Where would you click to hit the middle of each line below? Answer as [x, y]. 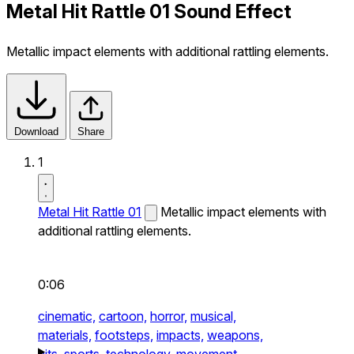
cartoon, [123, 316]
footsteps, [124, 335]
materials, [65, 335]
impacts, [180, 335]
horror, [169, 316]
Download [36, 131]
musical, [213, 316]
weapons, [235, 335]
